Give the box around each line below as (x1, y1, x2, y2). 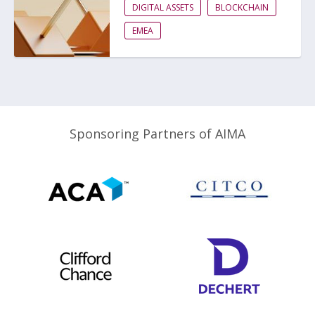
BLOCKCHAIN (215, 1, 269, 13)
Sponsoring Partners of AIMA (70, 125, 245, 142)
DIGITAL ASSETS (132, 1, 193, 13)
